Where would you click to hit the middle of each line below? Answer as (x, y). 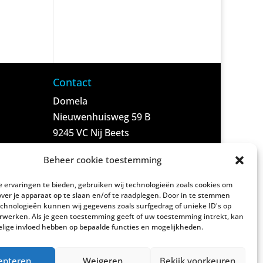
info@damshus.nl (92, 228)
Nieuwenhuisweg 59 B (102, 117)
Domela (70, 101)
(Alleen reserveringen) (102, 196)
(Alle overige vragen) (98, 244)
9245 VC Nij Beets (91, 133)
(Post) (66, 149)
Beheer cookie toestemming (103, 160)
